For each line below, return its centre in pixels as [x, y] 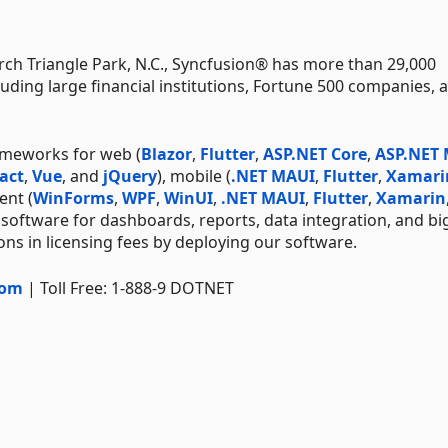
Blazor [166, 153]
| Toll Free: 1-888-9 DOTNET [128, 287]
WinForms [73, 197]
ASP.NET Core [315, 153]
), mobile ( [194, 175]
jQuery [130, 175]
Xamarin [411, 197]
